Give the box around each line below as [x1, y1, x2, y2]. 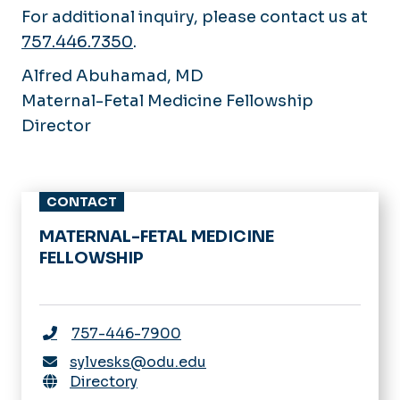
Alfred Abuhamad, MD [21, 65, 204, 86]
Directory [70, 371, 137, 391]
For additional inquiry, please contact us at [21, 6, 368, 27]
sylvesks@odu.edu [70, 352, 206, 371]
